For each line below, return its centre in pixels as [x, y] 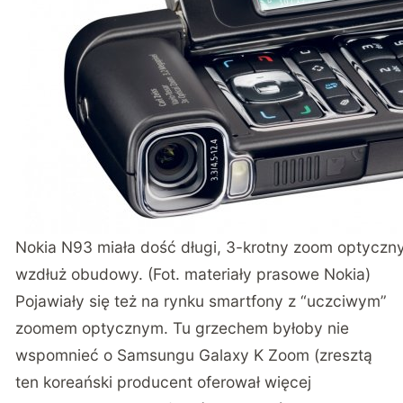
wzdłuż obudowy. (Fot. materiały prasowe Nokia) [193, 274]
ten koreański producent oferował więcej [164, 382]
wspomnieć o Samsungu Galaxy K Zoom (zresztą [194, 355]
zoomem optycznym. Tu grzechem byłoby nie [183, 328]
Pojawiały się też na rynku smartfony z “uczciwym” [201, 301]
